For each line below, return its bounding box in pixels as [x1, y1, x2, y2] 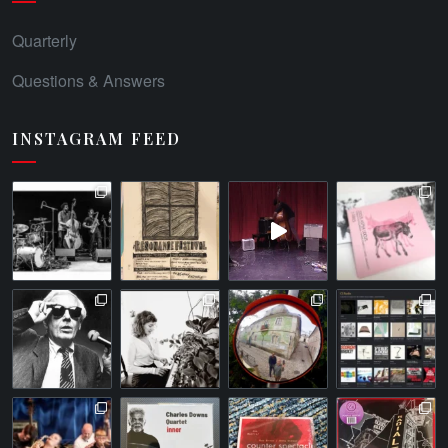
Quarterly [12, 28, 77, 52]
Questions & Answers [12, 68, 165, 92]
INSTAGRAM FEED [12, 127, 181, 149]
